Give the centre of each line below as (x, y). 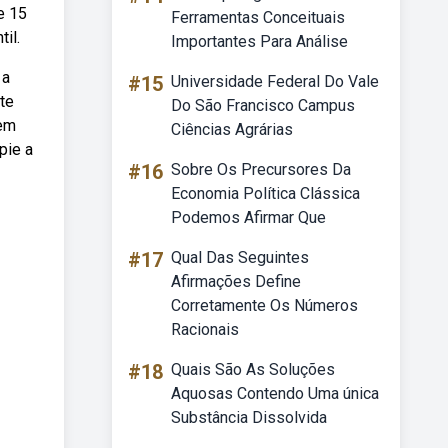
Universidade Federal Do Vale (275, 81)
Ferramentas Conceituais (258, 17)
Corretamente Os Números (264, 305)
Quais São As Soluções (253, 369)
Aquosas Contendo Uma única (275, 393)
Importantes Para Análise (259, 41)
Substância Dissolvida (249, 417)
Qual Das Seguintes (240, 257)
